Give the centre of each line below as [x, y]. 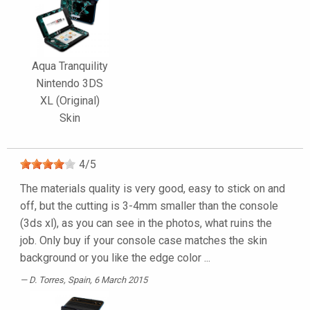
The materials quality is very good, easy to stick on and [153, 189]
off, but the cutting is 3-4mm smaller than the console [149, 206]
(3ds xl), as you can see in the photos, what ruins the [146, 224]
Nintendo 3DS [70, 84]
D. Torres [46, 280]
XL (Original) [70, 101]
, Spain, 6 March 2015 [106, 280]
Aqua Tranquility [70, 66]
